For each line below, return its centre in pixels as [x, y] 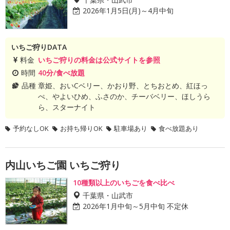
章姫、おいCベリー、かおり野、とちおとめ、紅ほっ [123, 85]
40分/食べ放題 [61, 73]
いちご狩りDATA [39, 47]
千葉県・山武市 [108, 195]
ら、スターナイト [66, 107]
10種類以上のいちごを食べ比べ [124, 183]
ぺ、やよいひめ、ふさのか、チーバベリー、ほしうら [124, 96]
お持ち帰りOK [81, 128]
